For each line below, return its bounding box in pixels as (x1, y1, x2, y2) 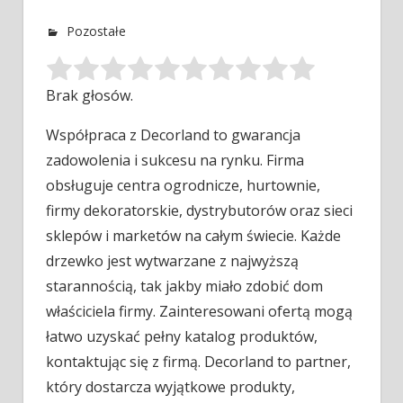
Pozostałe (67, 22, 127, 40)
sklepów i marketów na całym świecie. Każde (46, 226, 341, 246)
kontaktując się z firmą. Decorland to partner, (46, 352, 351, 372)
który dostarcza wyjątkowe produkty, (46, 377, 295, 398)
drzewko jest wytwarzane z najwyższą (46, 251, 299, 272)
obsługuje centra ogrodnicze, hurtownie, (46, 175, 320, 196)
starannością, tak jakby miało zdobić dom (46, 276, 323, 297)
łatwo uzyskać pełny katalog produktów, (46, 327, 318, 347)
